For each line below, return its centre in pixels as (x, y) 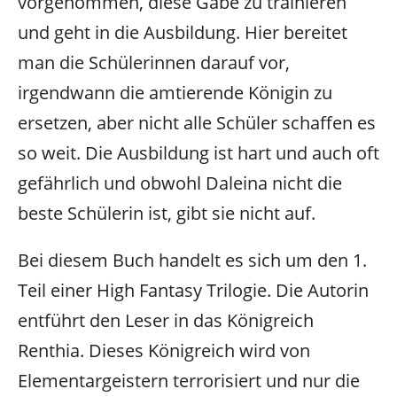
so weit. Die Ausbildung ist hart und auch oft (198, 153)
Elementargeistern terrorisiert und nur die (189, 381)
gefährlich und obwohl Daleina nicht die (180, 183)
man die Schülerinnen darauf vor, (154, 63)
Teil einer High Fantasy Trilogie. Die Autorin (193, 291)
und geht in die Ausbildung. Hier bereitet (183, 33)
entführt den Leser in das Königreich (166, 321)
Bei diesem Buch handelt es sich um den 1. (192, 261)
